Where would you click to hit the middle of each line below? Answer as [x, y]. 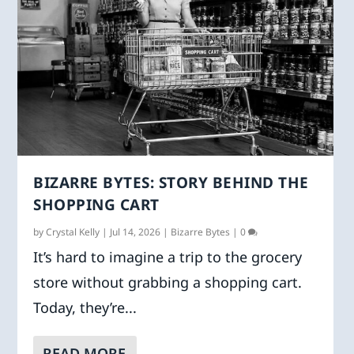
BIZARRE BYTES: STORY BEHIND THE [171, 183]
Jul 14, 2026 [136, 232]
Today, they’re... [85, 308]
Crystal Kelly [73, 232]
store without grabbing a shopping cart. [168, 282]
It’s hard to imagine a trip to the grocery [168, 257]
